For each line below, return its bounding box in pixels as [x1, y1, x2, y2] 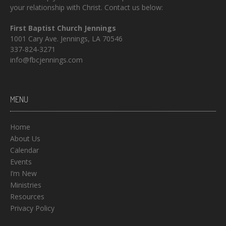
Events [10, 157, 32, 167]
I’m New [10, 168, 37, 179]
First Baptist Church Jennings [10, 23, 116, 33]
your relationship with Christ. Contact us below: [10, 3, 163, 13]
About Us [10, 134, 40, 144]
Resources [10, 192, 44, 202]
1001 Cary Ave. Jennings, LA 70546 [10, 34, 123, 44]
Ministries [10, 180, 41, 190]
